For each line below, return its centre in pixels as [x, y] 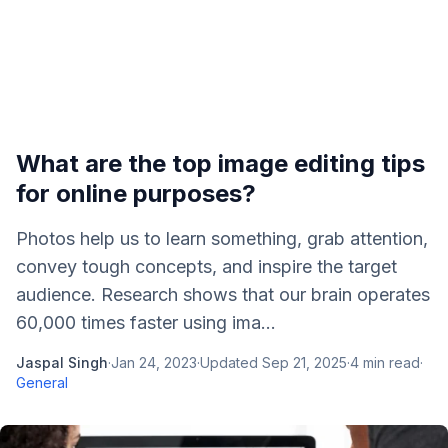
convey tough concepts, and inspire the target [206, 266]
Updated [231, 362]
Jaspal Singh [62, 362]
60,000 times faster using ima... [146, 322]
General [42, 382]
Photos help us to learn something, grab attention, [222, 238]
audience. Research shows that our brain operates [223, 294]
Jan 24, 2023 [154, 362]
